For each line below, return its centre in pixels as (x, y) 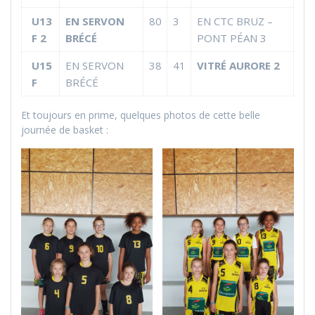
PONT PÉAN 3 (231, 38)
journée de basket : (65, 129)
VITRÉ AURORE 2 (238, 65)
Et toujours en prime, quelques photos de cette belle (141, 115)
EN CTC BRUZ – (234, 21)
